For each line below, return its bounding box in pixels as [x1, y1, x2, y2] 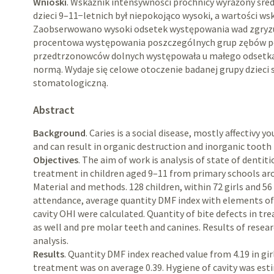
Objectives [33, 154, 79, 166]
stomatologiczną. [33, 76, 109, 89]
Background [33, 127, 86, 139]
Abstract [33, 103, 75, 117]
